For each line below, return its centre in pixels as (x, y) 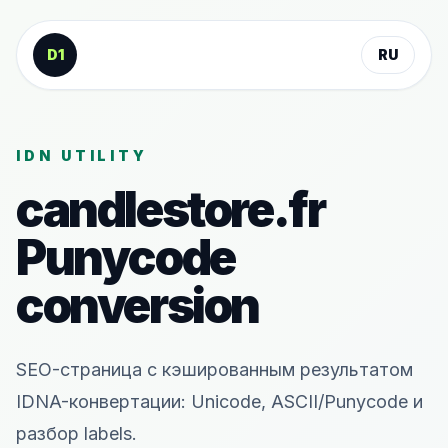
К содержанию (86, 36)
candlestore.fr (170, 209)
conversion (138, 305)
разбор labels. (76, 433)
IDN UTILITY (82, 155)
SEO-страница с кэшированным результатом (214, 369)
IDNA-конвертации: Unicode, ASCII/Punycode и (219, 401)
